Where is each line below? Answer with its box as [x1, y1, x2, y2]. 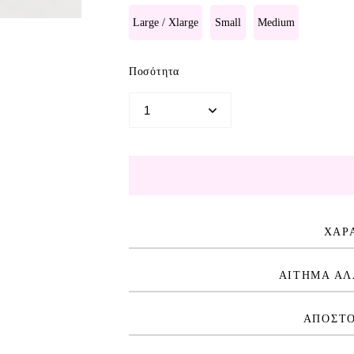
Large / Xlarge [132, 16, 198, 28]
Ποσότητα [128, 65, 180, 77]
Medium [257, 16, 295, 28]
